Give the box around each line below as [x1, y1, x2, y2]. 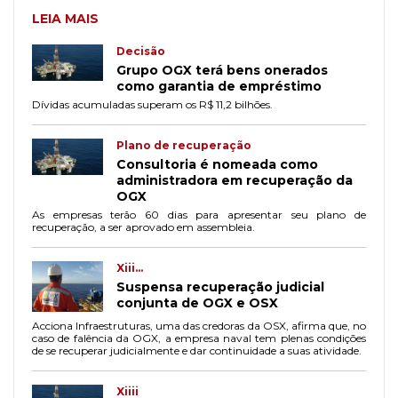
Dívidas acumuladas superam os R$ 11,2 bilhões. [32, 98, 273, 111]
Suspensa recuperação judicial [116, 279, 324, 295]
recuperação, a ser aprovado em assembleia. [32, 220, 255, 234]
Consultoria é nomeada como [116, 156, 318, 172]
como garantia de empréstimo [116, 78, 322, 94]
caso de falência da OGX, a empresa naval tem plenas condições [32, 331, 366, 346]
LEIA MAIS [32, 11, 99, 27]
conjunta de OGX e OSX [116, 295, 278, 311]
